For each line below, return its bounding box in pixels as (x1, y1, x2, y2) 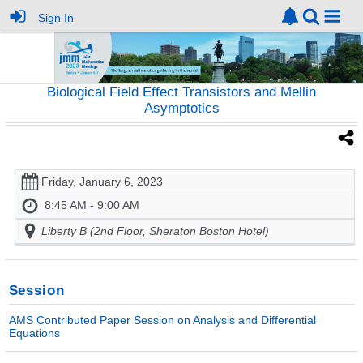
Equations (8, 326, 60, 340)
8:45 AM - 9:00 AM (45, 199, 139, 212)
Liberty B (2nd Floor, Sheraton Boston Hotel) (41, 224, 269, 238)
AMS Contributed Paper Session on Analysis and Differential (8, 313, 316, 327)
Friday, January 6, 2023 (41, 175, 163, 189)
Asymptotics (143, 100, 220, 117)
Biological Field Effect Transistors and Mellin (47, 84, 316, 100)
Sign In (38, 11, 75, 24)
